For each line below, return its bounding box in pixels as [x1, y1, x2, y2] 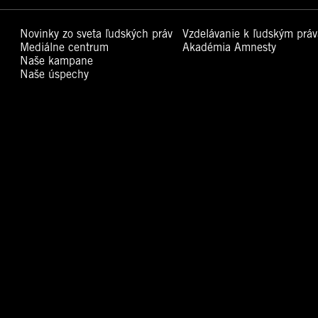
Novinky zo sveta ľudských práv [20, 27, 173, 41]
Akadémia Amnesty [182, 40, 276, 55]
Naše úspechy [20, 67, 89, 82]
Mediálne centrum [20, 40, 109, 55]
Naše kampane [20, 54, 94, 68]
